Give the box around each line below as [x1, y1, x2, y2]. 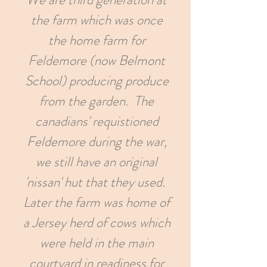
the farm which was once [30, 10, 163, 30]
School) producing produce [24, 71, 169, 91]
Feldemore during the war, [26, 132, 167, 151]
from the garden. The [39, 91, 154, 111]
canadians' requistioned [35, 111, 159, 131]
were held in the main [39, 233, 154, 253]
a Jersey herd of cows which [23, 213, 170, 232]
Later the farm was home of [23, 193, 170, 212]
